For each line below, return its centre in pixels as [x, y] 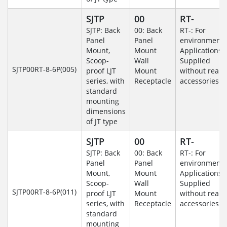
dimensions [106, 111]
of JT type [102, 122]
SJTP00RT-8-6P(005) [44, 69]
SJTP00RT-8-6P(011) [44, 192]
